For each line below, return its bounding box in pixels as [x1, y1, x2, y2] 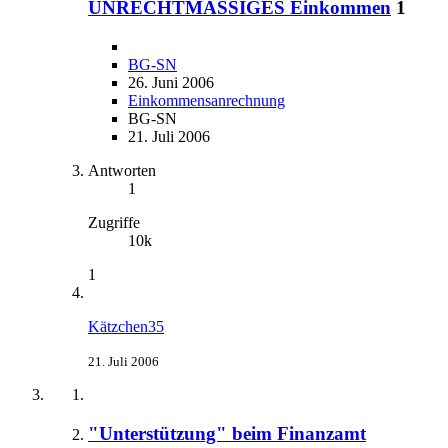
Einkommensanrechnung [128, 92, 285, 110]
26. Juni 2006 [128, 74, 214, 92]
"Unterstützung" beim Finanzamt [88, 422, 366, 444]
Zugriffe [88, 214, 140, 232]
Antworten [88, 162, 156, 180]
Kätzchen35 [88, 318, 164, 336]
